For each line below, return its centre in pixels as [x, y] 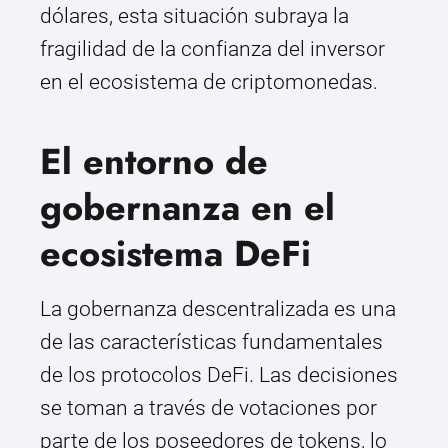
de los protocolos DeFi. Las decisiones [219, 375]
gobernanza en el [187, 208]
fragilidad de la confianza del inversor [212, 49]
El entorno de [154, 162]
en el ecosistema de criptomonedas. [209, 82]
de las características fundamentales [211, 342]
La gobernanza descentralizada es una [218, 309]
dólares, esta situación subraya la [194, 16]
